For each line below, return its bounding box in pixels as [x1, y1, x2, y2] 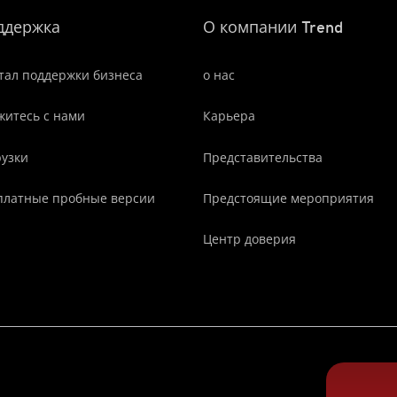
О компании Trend [203, 17, 343, 36]
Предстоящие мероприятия [203, 190, 374, 207]
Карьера [203, 107, 255, 125]
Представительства [203, 148, 323, 166]
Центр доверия [203, 230, 296, 248]
